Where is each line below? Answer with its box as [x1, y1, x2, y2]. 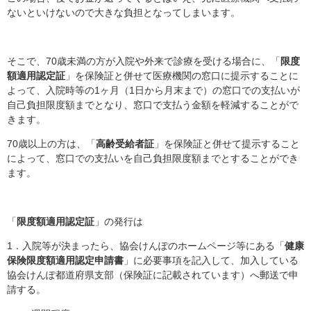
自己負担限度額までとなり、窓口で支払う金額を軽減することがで [7, 99, 299, 110]
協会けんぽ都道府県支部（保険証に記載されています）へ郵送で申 [7, 269, 299, 280]
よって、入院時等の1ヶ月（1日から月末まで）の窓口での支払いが [7, 84, 300, 96]
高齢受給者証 [96, 137, 154, 149]
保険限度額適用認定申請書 [7, 254, 124, 266]
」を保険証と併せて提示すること [154, 137, 300, 149]
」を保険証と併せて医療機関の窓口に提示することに [65, 69, 299, 81]
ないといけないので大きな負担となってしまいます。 [7, 6, 240, 18]
